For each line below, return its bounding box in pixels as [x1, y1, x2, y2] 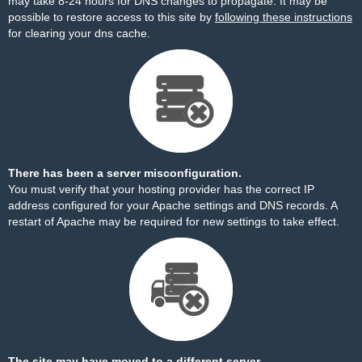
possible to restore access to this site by [8, 11, 215, 23]
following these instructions [215, 11, 352, 23]
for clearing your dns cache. [8, 27, 150, 40]
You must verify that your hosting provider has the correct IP [8, 183, 314, 196]
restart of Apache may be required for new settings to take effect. [8, 215, 339, 228]
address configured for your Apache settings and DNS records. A [8, 199, 337, 212]
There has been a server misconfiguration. [8, 166, 242, 179]
